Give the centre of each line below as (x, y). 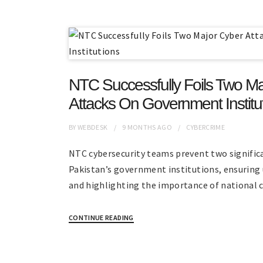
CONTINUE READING (101, 218)
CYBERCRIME (205, 127)
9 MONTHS (139, 127)
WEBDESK (93, 127)
